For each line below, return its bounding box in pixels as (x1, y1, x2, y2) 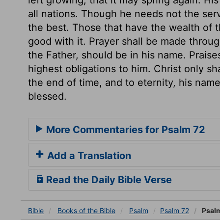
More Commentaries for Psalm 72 (44, 123, 205, 136)
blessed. (28, 90, 67, 102)
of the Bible (79, 206, 115, 215)
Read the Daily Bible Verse (44, 173, 172, 186)
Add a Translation (45, 149, 131, 162)
